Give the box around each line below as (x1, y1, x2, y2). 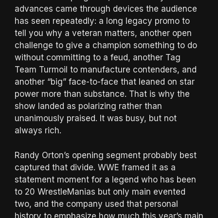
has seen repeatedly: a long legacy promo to (15, 16, 190, 26)
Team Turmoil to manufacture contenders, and (15, 65, 197, 75)
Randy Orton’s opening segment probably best (15, 150, 197, 160)
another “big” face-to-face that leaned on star (15, 77, 195, 87)
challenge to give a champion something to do (15, 40, 197, 51)
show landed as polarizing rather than (15, 101, 162, 111)
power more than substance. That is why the (15, 89, 190, 99)
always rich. (15, 126, 61, 136)
